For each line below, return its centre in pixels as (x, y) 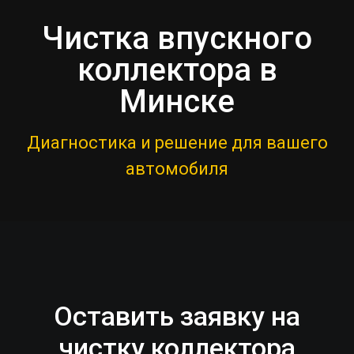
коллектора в (177, 70)
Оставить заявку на (177, 316)
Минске (177, 102)
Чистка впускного (177, 38)
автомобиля (177, 169)
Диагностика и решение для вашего (177, 143)
